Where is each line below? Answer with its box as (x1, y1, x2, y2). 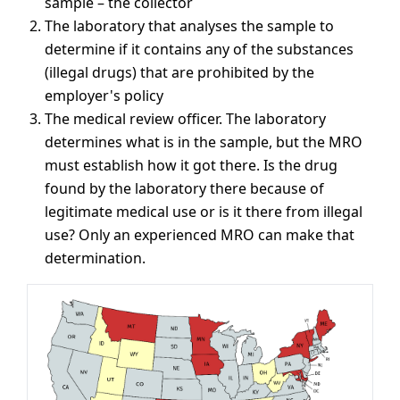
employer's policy (45, 85, 163, 105)
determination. (45, 247, 146, 268)
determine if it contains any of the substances (45, 38, 354, 59)
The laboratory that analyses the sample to (45, 15, 334, 36)
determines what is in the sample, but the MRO (45, 131, 362, 152)
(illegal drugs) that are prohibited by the (45, 62, 314, 82)
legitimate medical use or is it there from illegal (45, 201, 362, 221)
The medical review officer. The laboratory (45, 108, 326, 129)
